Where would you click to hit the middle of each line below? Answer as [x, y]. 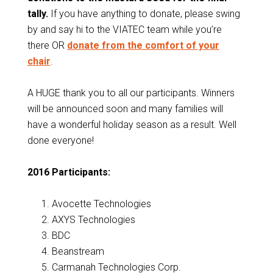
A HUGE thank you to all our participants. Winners [131, 93]
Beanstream [78, 251]
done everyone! [60, 140]
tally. [37, 14]
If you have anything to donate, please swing [144, 14]
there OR [47, 45]
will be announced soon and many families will [125, 109]
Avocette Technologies [101, 204]
